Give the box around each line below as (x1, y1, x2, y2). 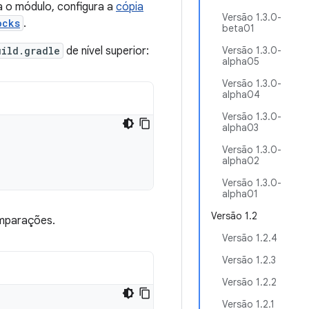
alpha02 (222, 154, 259, 167)
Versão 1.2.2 (222, 276, 277, 288)
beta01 (222, 22, 255, 34)
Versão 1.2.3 (222, 254, 276, 266)
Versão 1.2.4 (222, 232, 277, 244)
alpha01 (222, 188, 258, 200)
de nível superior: (63, 44, 149, 58)
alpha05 (222, 55, 259, 68)
